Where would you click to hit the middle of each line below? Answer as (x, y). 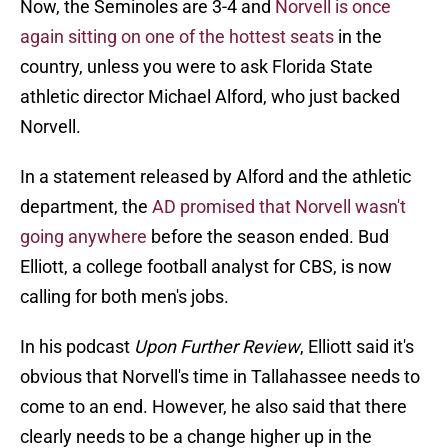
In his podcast (77, 347)
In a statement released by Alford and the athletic (215, 177)
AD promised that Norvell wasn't (279, 207)
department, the (86, 207)
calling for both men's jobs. (124, 297)
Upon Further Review (217, 347)
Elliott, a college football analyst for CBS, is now (206, 267)
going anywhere (83, 237)
